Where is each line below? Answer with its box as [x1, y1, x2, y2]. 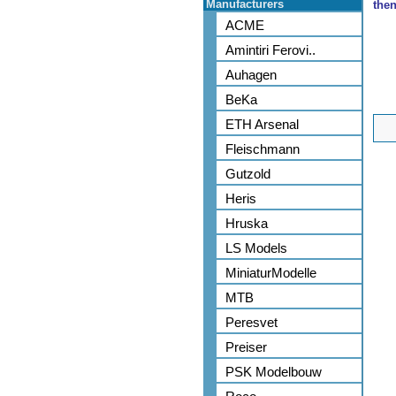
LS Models [225, 240, 287, 255]
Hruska [225, 216, 268, 231]
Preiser [225, 339, 267, 354]
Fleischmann [225, 141, 300, 156]
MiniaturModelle [225, 265, 316, 280]
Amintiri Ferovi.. [225, 42, 316, 57]
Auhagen [225, 67, 277, 82]
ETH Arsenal [225, 117, 299, 132]
